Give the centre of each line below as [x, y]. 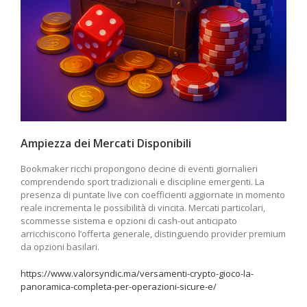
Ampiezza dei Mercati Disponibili [106, 143]
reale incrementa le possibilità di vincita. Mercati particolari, [143, 207]
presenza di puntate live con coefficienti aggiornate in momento [153, 194]
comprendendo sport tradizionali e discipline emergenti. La [143, 181]
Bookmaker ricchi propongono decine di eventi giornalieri [139, 168]
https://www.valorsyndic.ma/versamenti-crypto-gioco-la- [137, 273]
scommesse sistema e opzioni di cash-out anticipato [129, 220]
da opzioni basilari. [60, 246]
